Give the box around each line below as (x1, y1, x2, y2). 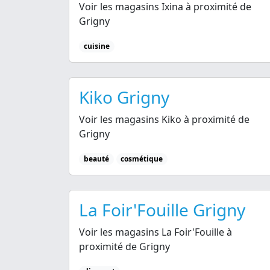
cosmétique (121, 154, 163, 165)
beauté (83, 154, 109, 165)
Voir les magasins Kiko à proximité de (79, 113, 250, 127)
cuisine (83, 40, 110, 51)
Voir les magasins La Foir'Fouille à (79, 225, 232, 239)
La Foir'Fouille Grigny (79, 198, 245, 222)
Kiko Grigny (79, 86, 169, 109)
